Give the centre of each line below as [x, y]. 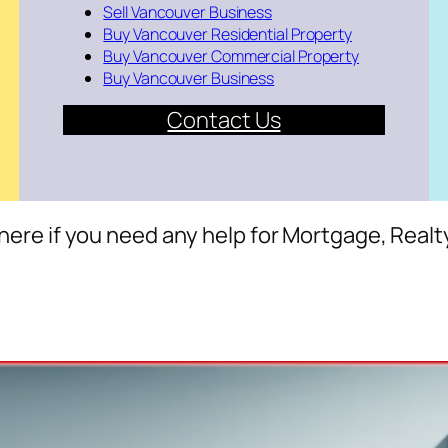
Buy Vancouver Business [189, 78]
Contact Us [224, 120]
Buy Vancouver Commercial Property [231, 56]
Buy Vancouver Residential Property [227, 34]
